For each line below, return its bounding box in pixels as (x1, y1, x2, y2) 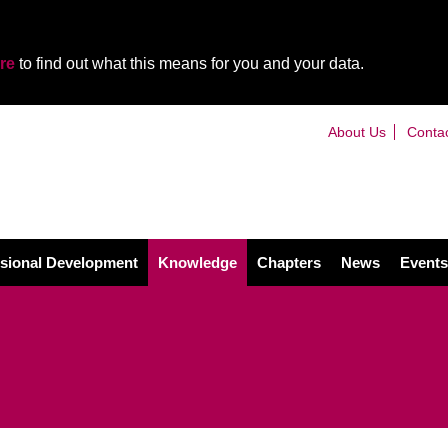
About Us (327, 123, 386, 140)
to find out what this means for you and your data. (15, 55, 364, 72)
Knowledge (158, 254, 237, 271)
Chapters (257, 254, 321, 271)
